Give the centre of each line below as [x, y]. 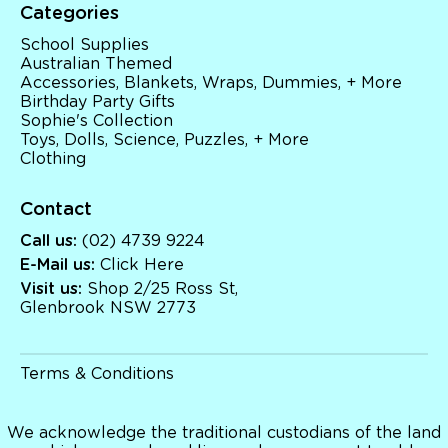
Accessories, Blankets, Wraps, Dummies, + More [211, 83]
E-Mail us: [57, 265]
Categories [69, 14]
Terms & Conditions [97, 374]
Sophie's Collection [96, 121]
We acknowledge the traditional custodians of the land [224, 433]
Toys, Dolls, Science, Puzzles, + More [164, 140]
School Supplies [84, 45]
